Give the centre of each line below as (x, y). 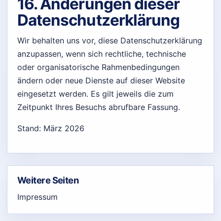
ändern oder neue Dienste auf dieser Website (101, 80)
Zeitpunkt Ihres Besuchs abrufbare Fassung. (99, 107)
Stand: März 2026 (51, 128)
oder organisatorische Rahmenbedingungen (98, 67)
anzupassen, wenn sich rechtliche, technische (102, 54)
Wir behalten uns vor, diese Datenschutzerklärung (110, 40)
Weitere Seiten (48, 180)
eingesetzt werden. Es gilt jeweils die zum (95, 93)
